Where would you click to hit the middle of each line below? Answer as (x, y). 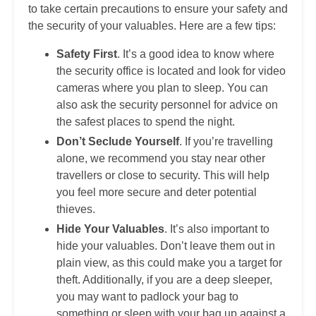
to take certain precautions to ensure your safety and (158, 9)
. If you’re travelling (226, 142)
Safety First (87, 54)
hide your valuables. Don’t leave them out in (166, 246)
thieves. (76, 209)
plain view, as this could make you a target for (169, 263)
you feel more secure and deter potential (157, 193)
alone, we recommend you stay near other (161, 159)
